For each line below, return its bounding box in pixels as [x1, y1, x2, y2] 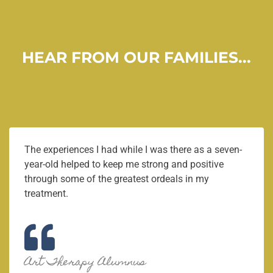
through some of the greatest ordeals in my [24, 172, 209, 185]
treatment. [24, 187, 68, 199]
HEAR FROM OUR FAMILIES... [22, 48, 251, 66]
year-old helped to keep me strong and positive [24, 158, 224, 170]
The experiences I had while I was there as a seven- [24, 143, 242, 155]
